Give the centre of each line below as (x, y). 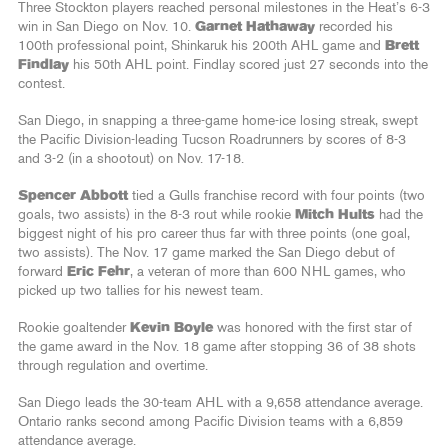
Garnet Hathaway (255, 26)
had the (399, 214)
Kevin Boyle (171, 327)
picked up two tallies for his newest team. (140, 290)
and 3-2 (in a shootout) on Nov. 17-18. (131, 158)
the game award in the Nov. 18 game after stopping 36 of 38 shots (217, 346)
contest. (41, 83)
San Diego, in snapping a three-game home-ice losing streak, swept (218, 120)
